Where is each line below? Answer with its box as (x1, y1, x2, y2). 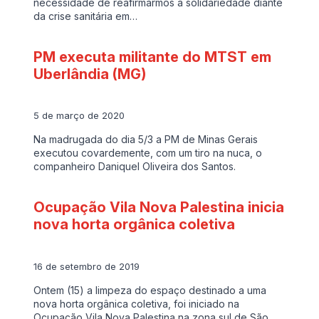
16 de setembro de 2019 (33, 260, 140, 272)
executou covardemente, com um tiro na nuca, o (33, 147, 263, 159)
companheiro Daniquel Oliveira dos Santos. (33, 160, 236, 173)
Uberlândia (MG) (33, 65, 147, 83)
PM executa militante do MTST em (33, 48, 272, 66)
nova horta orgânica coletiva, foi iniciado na (33, 297, 240, 310)
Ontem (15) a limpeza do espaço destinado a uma (33, 283, 267, 296)
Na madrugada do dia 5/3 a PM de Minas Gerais (33, 133, 258, 146)
